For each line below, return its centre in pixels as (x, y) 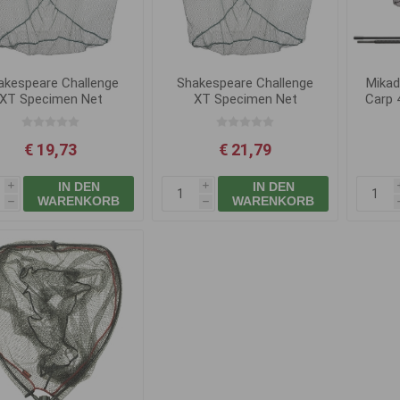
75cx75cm (50, 115)
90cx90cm (245, 115)
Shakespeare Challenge (246, 83)
